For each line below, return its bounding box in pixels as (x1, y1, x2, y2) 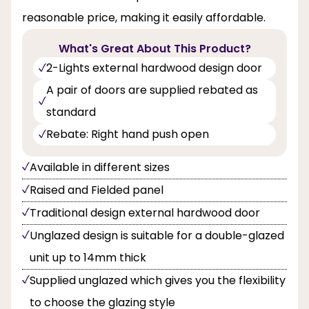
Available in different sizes (30, 159, 170, 175)
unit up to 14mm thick (30, 249, 146, 266)
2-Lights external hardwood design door (46, 59, 262, 76)
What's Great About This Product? (58, 40, 251, 57)
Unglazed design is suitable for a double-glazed (30, 227, 284, 243)
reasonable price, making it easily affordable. (22, 9, 266, 26)
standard (46, 103, 96, 120)
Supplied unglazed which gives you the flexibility (30, 272, 286, 288)
